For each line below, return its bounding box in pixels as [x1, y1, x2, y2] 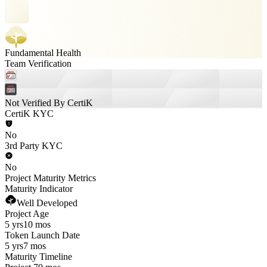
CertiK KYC [5, 108, 54, 119]
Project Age [5, 209, 49, 219]
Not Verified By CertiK [5, 98, 93, 108]
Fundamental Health [5, 48, 81, 58]
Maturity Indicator [5, 184, 73, 194]
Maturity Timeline [5, 252, 72, 262]
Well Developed [17, 198, 77, 208]
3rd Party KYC [5, 141, 63, 151]
